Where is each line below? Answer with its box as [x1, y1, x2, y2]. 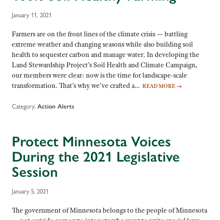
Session [12, 163, 58, 181]
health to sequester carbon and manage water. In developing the [12, 50, 199, 59]
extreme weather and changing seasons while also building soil [12, 40, 193, 49]
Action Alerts [37, 102, 74, 110]
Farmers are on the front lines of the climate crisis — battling [12, 29, 188, 39]
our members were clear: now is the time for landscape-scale [12, 71, 187, 80]
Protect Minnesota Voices [12, 132, 171, 150]
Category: [12, 102, 35, 110]
